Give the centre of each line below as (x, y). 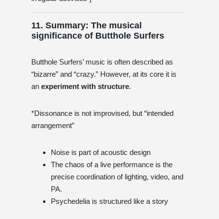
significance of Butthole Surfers (98, 35)
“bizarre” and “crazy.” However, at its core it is (104, 74)
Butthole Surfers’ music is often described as (102, 62)
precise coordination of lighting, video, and (117, 176)
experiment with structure (85, 86)
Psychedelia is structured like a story (109, 201)
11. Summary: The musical (87, 25)
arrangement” (53, 125)
